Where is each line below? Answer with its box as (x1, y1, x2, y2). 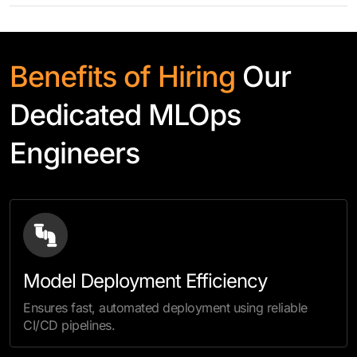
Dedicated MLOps (10, 97, 241, 132)
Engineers (10, 135, 139, 171)
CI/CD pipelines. (23, 317, 115, 333)
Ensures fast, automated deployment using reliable (23, 300, 308, 316)
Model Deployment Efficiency (23, 269, 267, 292)
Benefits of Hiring (10, 59, 242, 94)
